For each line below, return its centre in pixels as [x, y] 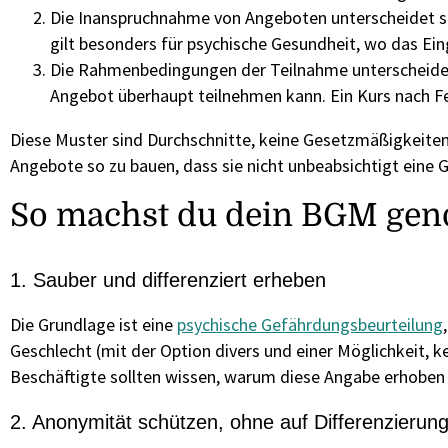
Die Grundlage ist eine [93, 324]
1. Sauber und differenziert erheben [168, 280]
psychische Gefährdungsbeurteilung [310, 324]
